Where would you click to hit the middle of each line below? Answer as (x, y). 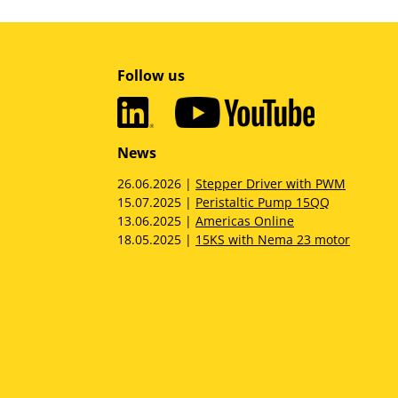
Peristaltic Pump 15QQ (263, 202)
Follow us (151, 76)
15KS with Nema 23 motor (273, 239)
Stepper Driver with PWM (271, 183)
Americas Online (245, 221)
